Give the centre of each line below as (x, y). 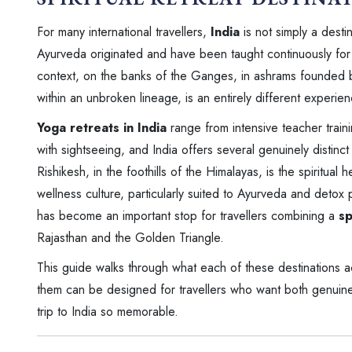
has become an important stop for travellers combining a (188, 215)
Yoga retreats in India (102, 127)
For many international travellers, (124, 31)
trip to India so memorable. (108, 311)
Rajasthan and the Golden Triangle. (130, 237)
